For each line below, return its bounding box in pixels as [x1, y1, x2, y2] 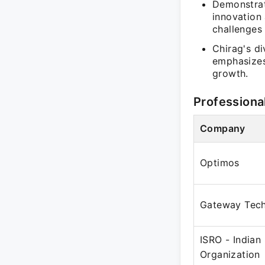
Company [200, 122, 245, 134]
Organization [200, 248, 260, 260]
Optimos [200, 157, 240, 169]
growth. [212, 67, 248, 79]
